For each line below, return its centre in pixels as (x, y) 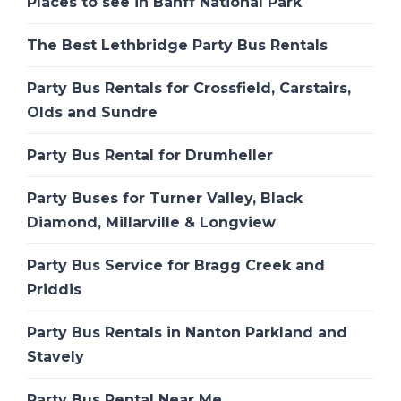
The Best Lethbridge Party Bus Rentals (177, 46)
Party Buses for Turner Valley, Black (165, 199)
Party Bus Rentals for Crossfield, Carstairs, (189, 89)
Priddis (54, 290)
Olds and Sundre (92, 113)
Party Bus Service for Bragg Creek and (176, 266)
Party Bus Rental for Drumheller (150, 156)
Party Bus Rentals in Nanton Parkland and (187, 333)
